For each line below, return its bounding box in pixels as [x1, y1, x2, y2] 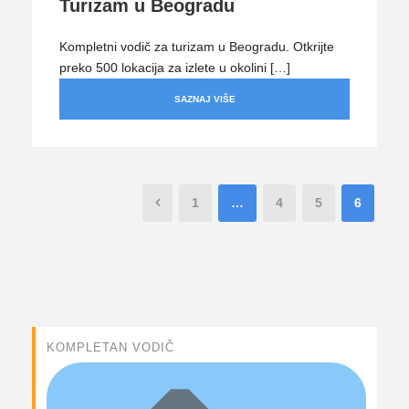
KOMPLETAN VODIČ [47, 341, 174, 354]
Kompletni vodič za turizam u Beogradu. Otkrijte [59, 38, 334, 54]
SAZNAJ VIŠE [173, 93, 236, 104]
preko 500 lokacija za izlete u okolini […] [59, 59, 290, 75]
